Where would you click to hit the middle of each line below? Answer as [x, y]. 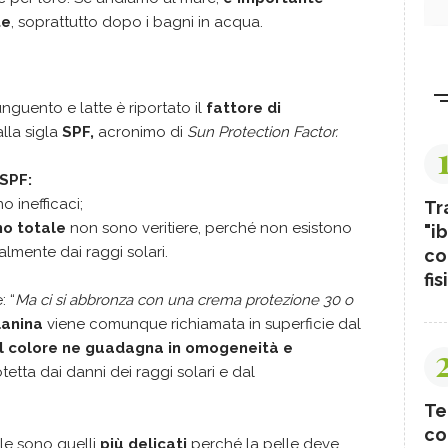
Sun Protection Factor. [262, 131]
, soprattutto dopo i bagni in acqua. [137, 21]
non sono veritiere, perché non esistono [209, 227]
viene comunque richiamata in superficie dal [202, 323]
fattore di [243, 107]
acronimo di [140, 131]
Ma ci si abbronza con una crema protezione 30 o [184, 299]
